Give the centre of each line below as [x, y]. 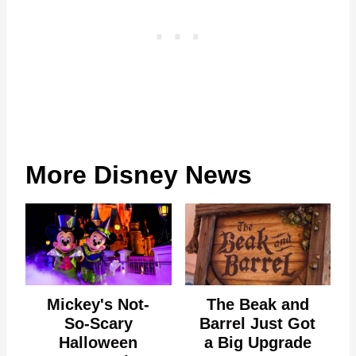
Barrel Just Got [258, 324]
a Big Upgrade [257, 343]
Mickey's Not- [99, 305]
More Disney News [139, 174]
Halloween [99, 343]
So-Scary [98, 324]
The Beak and [257, 305]
